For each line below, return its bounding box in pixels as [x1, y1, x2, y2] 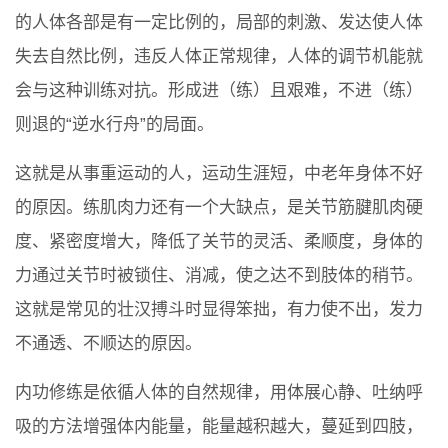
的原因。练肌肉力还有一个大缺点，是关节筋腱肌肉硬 [15, 198, 423, 218]
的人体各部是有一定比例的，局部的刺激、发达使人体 [15, 13, 423, 33]
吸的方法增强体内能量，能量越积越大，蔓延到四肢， [15, 417, 423, 437]
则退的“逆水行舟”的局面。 [15, 115, 214, 135]
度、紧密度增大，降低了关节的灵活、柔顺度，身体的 [15, 232, 423, 252]
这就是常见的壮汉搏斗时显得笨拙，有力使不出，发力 [15, 300, 423, 320]
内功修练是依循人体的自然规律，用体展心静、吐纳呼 [15, 383, 423, 403]
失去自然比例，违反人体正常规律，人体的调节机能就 [15, 47, 423, 67]
